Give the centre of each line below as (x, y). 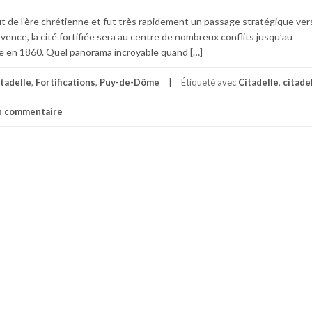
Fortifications (65, 82)
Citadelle (258, 82)
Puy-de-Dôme (130, 82)
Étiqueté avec (210, 82)
